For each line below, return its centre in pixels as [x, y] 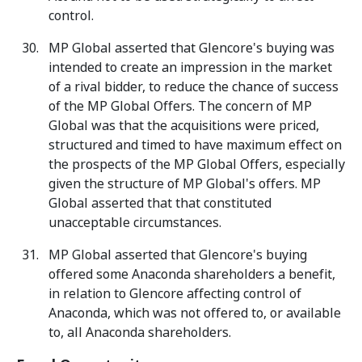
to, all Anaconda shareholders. [140, 333]
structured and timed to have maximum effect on [195, 145]
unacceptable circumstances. [135, 223]
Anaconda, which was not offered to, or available [195, 313]
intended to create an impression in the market [190, 67]
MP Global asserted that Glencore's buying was [192, 48]
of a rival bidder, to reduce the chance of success [194, 87]
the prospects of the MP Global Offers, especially [197, 164]
